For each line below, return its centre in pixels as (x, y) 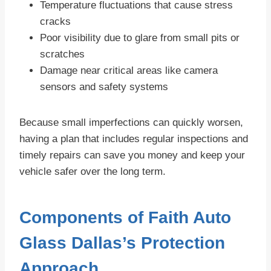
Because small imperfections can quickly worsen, (131, 123)
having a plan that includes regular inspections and (134, 139)
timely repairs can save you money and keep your (132, 155)
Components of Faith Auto (125, 218)
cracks (55, 22)
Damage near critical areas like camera (129, 71)
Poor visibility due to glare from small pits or (140, 38)
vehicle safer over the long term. (93, 172)
